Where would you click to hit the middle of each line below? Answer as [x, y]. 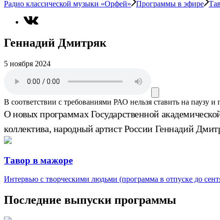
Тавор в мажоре [38, 160]
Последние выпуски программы [90, 200]
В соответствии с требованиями [58, 102]
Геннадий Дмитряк [55, 43]
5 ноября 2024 [27, 63]
